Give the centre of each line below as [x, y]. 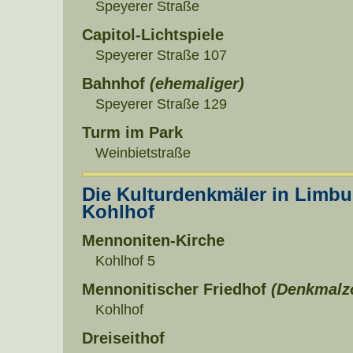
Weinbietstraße [143, 153]
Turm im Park [132, 133]
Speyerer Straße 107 [161, 55]
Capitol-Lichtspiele [153, 35]
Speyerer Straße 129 [161, 104]
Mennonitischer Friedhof [176, 290]
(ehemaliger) [197, 84]
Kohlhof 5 [125, 261]
